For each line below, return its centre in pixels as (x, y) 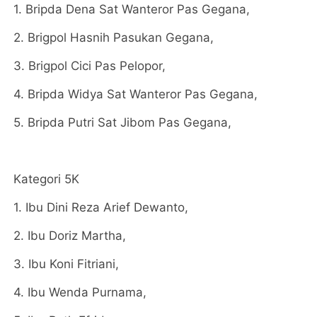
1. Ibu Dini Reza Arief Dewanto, (101, 207)
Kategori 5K (47, 179)
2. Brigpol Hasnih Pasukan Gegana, (114, 37)
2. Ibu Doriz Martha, (70, 235)
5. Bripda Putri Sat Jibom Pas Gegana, (123, 122)
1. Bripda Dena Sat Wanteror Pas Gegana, (132, 9)
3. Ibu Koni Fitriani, (67, 264)
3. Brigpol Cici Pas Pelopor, (90, 65)
